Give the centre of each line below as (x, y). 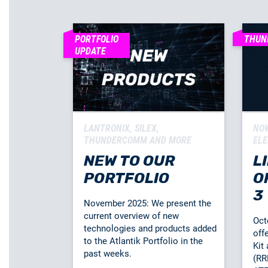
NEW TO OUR (129, 160)
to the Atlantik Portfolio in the (143, 241)
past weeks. (108, 253)
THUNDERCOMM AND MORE (138, 140)
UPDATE (90, 51)
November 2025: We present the (147, 203)
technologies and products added (150, 228)
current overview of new (131, 216)
